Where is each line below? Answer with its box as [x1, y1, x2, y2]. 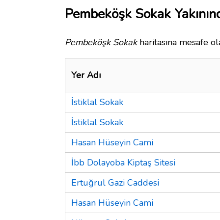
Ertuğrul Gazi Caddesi [71, 176, 159, 189]
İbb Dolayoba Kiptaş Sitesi [71, 156, 175, 168]
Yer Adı [71, 69, 101, 81]
